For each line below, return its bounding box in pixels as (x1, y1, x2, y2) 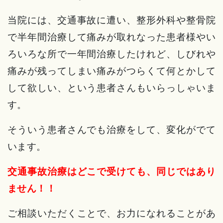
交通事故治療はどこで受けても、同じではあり (7, 165, 216, 178)
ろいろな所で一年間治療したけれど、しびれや (7, 48, 216, 60)
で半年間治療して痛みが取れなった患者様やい (7, 31, 216, 43)
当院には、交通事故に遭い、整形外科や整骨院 (7, 14, 216, 26)
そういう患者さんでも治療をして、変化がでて (7, 123, 216, 136)
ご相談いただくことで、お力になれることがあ (7, 207, 216, 220)
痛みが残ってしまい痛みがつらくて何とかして (7, 65, 216, 77)
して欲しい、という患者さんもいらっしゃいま (7, 82, 216, 94)
